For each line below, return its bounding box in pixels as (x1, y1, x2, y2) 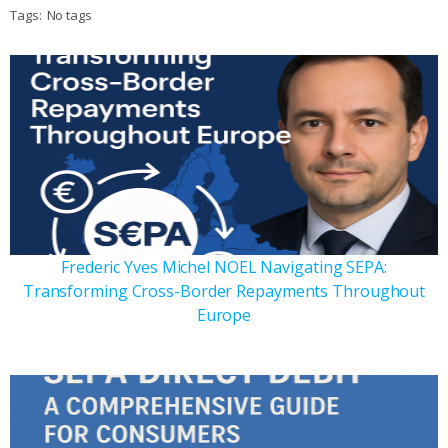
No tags (46, 5, 92, 24)
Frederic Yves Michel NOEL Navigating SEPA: (61, 255, 387, 278)
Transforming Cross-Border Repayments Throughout (22, 279, 426, 302)
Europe (196, 303, 252, 326)
